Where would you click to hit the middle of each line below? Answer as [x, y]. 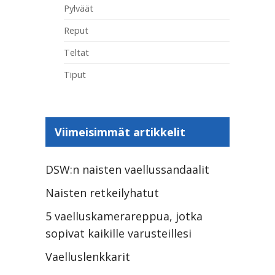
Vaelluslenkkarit [88, 256]
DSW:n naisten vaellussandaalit [127, 169]
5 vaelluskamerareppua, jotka [124, 216]
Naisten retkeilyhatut [102, 192]
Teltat [76, 52]
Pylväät [79, 8]
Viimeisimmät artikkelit [120, 132]
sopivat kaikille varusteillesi [118, 233]
